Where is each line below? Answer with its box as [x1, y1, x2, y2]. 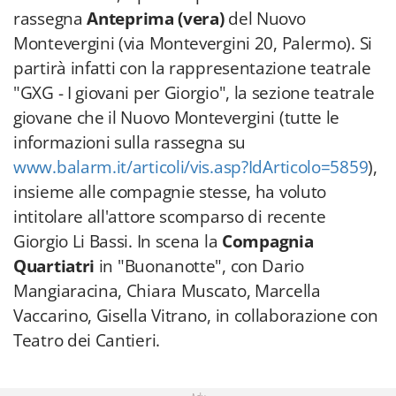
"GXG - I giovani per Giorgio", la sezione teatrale [13, 81, 376, 104]
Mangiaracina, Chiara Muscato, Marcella [13, 279, 321, 302]
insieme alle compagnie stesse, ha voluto [13, 180, 327, 203]
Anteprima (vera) [87, 7, 225, 30]
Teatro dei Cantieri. [13, 329, 160, 352]
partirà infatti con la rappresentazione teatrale [13, 57, 371, 80]
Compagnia [222, 230, 314, 253]
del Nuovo [224, 7, 306, 30]
